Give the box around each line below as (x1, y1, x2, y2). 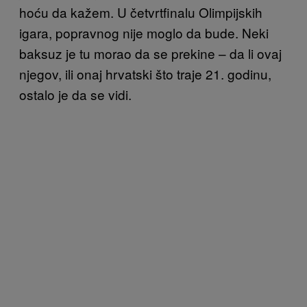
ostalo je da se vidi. (19, 84, 132, 103)
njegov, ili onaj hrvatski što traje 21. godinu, (19, 64, 271, 83)
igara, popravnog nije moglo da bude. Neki (19, 23, 269, 42)
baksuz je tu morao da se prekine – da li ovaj (19, 43, 282, 62)
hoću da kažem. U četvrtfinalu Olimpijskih (19, 2, 262, 21)
